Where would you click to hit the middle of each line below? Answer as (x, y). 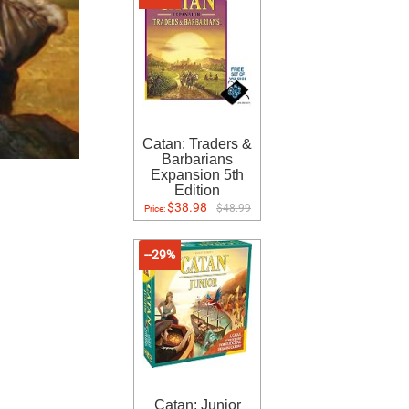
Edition (197, 190)
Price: (156, 209)
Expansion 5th (197, 175)
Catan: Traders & (197, 144)
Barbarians (197, 159)
